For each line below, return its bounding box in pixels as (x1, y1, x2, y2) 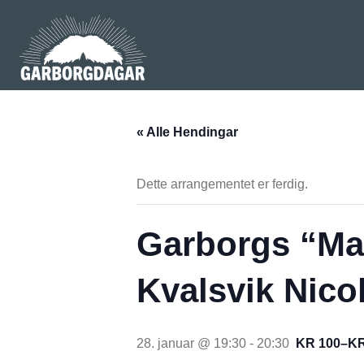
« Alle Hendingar (136, 124, 238, 139)
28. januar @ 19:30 (136, 336, 246, 350)
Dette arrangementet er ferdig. (136, 176, 308, 191)
